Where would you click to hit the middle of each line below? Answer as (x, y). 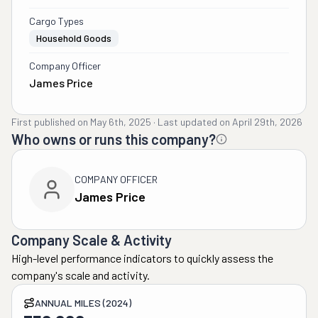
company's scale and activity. (81, 275)
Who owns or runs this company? (114, 139)
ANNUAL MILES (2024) (83, 303)
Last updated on (194, 122)
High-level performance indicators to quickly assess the (142, 258)
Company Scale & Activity (92, 240)
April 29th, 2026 (267, 122)
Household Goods (74, 38)
